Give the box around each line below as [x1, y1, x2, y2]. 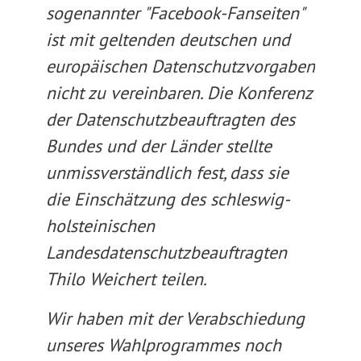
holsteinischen [45, 214, 155, 237]
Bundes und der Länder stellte [45, 135, 272, 157]
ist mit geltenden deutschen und [45, 28, 290, 51]
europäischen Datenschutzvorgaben [45, 55, 315, 77]
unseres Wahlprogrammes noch [45, 334, 281, 356]
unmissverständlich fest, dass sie [45, 161, 288, 184]
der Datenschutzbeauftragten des [45, 108, 295, 131]
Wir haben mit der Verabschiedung [45, 307, 305, 330]
